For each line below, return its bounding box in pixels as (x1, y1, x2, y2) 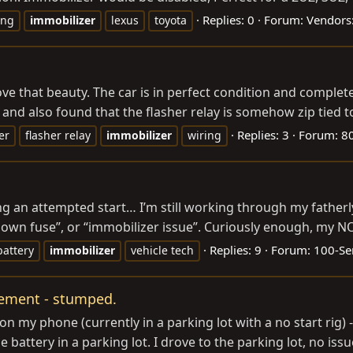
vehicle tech (131, 243, 194, 258)
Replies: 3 (237, 127, 289, 143)
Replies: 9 (210, 242, 262, 258)
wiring (188, 128, 221, 143)
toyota (154, 12, 187, 28)
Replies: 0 (203, 11, 255, 28)
